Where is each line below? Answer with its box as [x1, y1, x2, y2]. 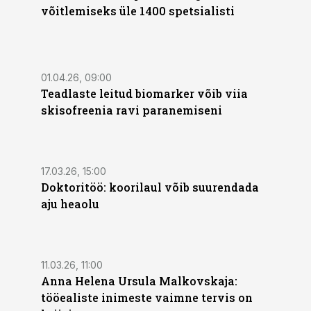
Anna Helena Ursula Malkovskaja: [41, 274, 237, 288]
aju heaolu [41, 196, 99, 211]
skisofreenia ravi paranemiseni [41, 103, 222, 117]
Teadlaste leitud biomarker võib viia [41, 86, 248, 101]
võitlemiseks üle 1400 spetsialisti [41, 3, 235, 18]
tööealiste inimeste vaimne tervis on [41, 290, 253, 305]
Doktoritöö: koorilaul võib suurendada [41, 180, 259, 194]
